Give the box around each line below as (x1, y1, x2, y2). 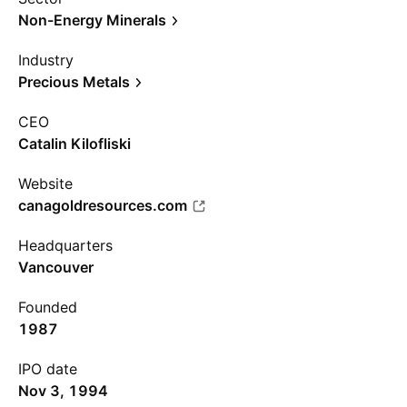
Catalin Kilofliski (18, 134, 131, 153)
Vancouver (18, 258, 94, 276)
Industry (18, 51, 74, 69)
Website (18, 174, 73, 193)
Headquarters (18, 236, 113, 254)
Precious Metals (18, 73, 130, 91)
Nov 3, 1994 (18, 382, 108, 400)
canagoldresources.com (18, 196, 187, 214)
